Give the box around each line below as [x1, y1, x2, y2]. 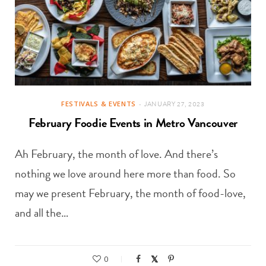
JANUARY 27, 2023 [144, 99, 205, 110]
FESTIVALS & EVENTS [61, 99, 137, 109]
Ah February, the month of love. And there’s [15, 145, 218, 163]
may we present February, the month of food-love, [15, 184, 246, 202]
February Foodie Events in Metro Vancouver [28, 113, 238, 133]
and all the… [15, 204, 68, 222]
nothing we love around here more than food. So [15, 164, 236, 183]
